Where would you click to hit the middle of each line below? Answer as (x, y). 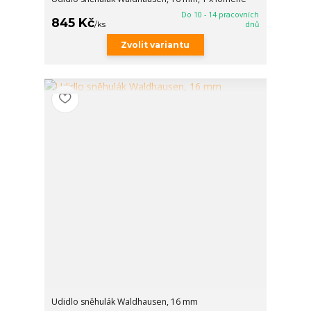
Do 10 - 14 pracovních (220, 14)
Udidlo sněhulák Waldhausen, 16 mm (125, 301)
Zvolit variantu (155, 44)
